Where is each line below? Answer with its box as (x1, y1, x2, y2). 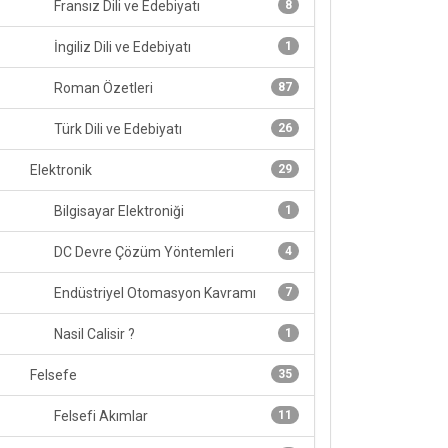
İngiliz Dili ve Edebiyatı (51, 39, 191, 55)
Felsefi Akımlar (51, 408, 148, 424)
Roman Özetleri (51, 80, 153, 96)
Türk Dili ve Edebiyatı (51, 121, 182, 137)
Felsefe (27, 367, 77, 383)
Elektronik (27, 162, 92, 178)
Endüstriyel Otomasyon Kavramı (51, 285, 256, 301)
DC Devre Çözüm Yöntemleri (51, 244, 234, 260)
